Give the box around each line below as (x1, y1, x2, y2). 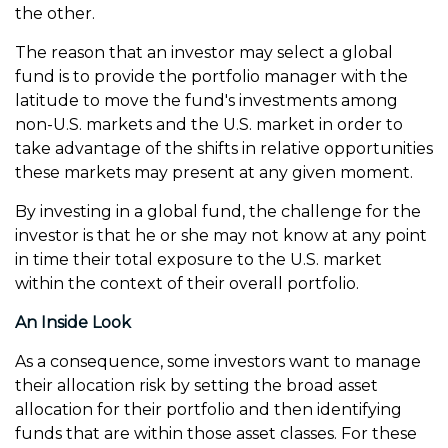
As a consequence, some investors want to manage (15, 351, 421, 371)
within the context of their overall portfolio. (15, 273, 359, 293)
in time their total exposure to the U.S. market (15, 249, 382, 269)
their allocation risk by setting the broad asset (15, 375, 378, 395)
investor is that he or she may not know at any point (15, 225, 427, 245)
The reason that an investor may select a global (15, 42, 393, 62)
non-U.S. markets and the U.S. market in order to (15, 114, 403, 134)
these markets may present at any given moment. (15, 162, 413, 182)
